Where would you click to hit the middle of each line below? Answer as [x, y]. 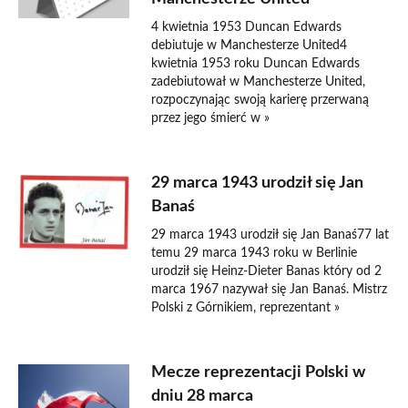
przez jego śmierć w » [211, 118]
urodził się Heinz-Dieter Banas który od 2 [267, 271]
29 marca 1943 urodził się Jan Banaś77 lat [270, 235]
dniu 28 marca [203, 396]
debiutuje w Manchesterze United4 [250, 46]
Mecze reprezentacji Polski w [259, 372]
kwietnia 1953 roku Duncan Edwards [256, 64]
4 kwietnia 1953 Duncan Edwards [247, 27]
